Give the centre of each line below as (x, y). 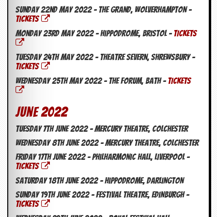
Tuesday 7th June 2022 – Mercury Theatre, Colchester (102, 129)
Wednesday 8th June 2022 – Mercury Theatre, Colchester (107, 143)
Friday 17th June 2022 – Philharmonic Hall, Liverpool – (102, 157)
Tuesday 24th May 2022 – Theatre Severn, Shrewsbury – (105, 57)
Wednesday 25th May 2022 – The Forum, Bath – (92, 81)
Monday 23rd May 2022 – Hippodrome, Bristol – (94, 33)
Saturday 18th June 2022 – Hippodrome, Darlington (100, 181)
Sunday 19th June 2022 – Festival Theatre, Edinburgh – (102, 195)
